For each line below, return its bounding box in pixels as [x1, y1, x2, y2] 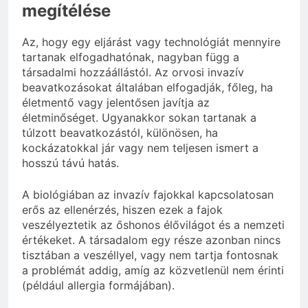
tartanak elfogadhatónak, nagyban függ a [22, 50, 239, 65]
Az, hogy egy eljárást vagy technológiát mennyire [22, 35, 280, 49]
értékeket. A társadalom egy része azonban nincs [22, 233, 280, 247]
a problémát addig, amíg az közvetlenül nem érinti [22, 263, 284, 278]
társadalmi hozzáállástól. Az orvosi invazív [22, 65, 244, 80]
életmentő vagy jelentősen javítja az [22, 96, 210, 110]
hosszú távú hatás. [22, 156, 119, 170]
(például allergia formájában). [22, 278, 175, 293]
